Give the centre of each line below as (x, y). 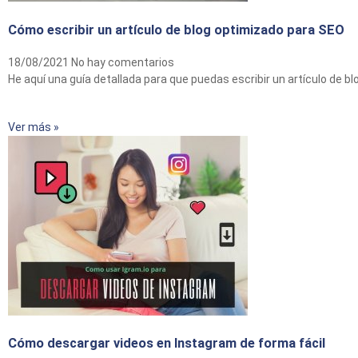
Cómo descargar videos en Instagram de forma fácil (167, 343)
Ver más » (34, 127)
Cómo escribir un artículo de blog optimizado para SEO (176, 30)
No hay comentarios (123, 63)
